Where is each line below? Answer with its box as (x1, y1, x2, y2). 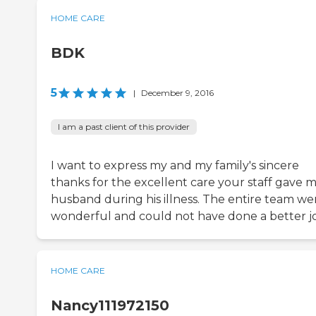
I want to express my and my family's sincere (51, 159, 299, 173)
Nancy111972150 (51, 297, 169, 315)
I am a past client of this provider (58, 121, 190, 133)
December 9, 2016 (141, 87, 214, 99)
